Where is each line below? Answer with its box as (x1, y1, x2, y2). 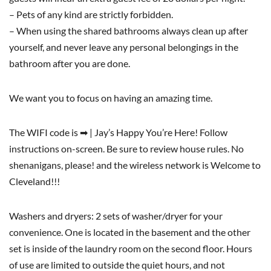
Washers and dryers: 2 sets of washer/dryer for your (9, 209, 223, 221)
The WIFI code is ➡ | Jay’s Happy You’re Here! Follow (9, 126, 227, 138)
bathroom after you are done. (9, 57, 130, 69)
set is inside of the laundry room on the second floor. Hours (9, 242, 252, 254)
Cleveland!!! (9, 175, 60, 187)
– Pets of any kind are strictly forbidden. (9, 8, 173, 20)
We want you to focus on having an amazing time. (9, 91, 212, 103)
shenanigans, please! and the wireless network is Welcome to (9, 158, 261, 171)
